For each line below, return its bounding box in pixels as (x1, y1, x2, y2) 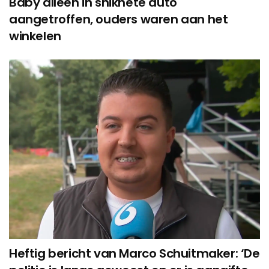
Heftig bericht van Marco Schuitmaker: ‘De (9, 244, 260, 262)
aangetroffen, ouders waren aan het (9, 10, 228, 28)
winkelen (9, 27, 61, 44)
